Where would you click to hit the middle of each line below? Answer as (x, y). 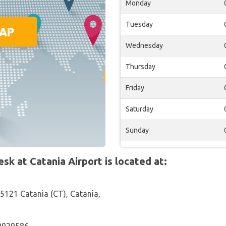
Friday (135, 88)
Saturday (139, 109)
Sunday (137, 130)
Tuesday (139, 24)
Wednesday (144, 45)
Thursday (140, 67)
